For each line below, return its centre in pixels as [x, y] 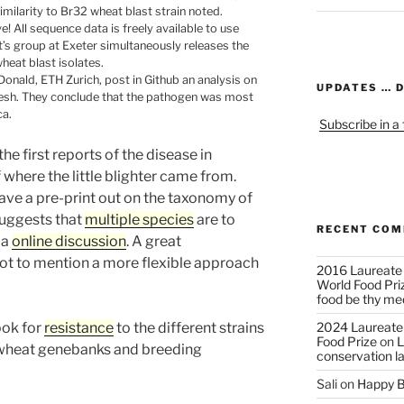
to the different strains [189, 328]
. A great [154, 242]
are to [215, 220]
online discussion [69, 242]
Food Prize [346, 342]
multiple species [139, 220]
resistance [79, 328]
